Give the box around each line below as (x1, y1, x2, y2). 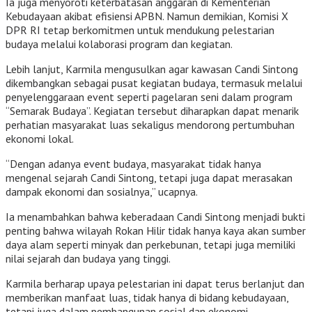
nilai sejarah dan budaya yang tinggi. (6, 251, 171, 265)
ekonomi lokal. (6, 131, 74, 146)
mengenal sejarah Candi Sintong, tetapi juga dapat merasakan (6, 170, 292, 185)
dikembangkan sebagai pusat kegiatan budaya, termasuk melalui (6, 75, 302, 90)
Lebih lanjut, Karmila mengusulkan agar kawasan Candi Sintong (6, 61, 298, 76)
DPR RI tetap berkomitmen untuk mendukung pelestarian (6, 22, 274, 37)
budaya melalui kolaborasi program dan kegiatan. (6, 36, 233, 51)
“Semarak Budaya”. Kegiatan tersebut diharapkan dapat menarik (6, 103, 299, 118)
